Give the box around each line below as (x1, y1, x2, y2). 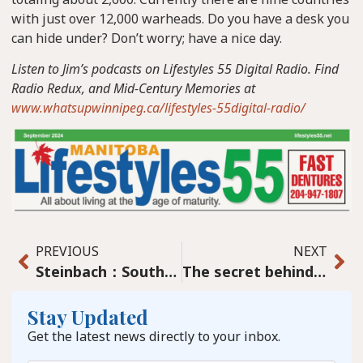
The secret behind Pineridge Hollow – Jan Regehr (313, 261, 326, 281)
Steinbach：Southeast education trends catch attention (164, 261, 177, 281)
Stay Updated (28, 303, 148, 330)
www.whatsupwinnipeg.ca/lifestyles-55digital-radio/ (11, 98, 305, 117)
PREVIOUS (36, 241, 99, 260)
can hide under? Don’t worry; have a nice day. (11, 28, 282, 47)
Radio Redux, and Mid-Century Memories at (11, 79, 255, 97)
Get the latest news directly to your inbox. (28, 327, 280, 345)
